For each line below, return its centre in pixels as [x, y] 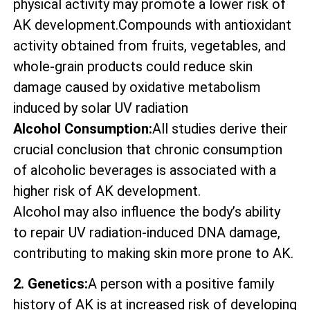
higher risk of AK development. [107, 191]
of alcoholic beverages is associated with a [145, 170]
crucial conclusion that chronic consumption [148, 149]
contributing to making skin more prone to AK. [153, 253]
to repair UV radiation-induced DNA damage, [147, 232]
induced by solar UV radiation [101, 108]
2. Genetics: [51, 284]
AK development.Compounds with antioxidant [152, 25]
